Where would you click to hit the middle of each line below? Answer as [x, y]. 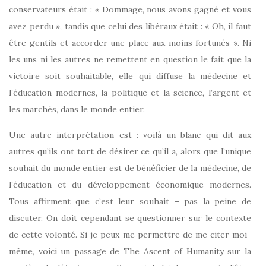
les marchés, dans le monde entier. [77, 109]
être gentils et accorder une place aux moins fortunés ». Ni [130, 42]
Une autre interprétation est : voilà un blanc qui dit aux [130, 134]
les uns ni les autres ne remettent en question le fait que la [130, 59]
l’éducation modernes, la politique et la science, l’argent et [130, 92]
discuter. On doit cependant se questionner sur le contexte [130, 218]
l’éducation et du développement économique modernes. [130, 184]
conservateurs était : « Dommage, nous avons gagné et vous [130, 9]
